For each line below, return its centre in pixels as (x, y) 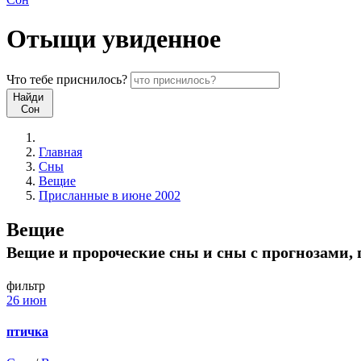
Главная (60, 151)
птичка (27, 331)
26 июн (27, 300)
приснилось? (90, 79)
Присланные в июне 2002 (110, 195)
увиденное (158, 39)
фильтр (26, 285)
